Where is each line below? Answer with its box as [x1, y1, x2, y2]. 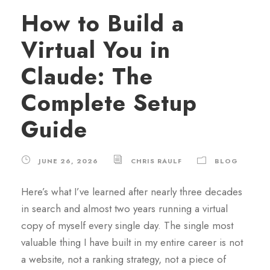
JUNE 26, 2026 [39, 156, 98, 166]
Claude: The [21, 60, 153, 93]
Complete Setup [21, 87, 197, 119]
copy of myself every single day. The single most [21, 218, 233, 233]
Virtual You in [21, 34, 171, 66]
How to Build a [21, 7, 184, 40]
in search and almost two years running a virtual [21, 201, 228, 216]
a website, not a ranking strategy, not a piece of [21, 252, 226, 266]
